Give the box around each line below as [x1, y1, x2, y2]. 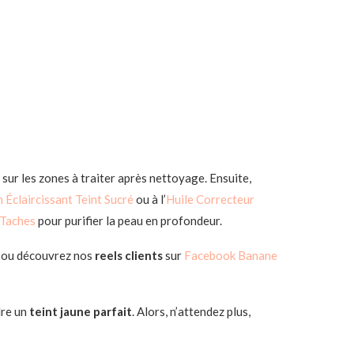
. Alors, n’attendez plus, [132, 304, 250, 318]
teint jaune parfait [29, 304, 132, 318]
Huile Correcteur [166, 192, 254, 206]
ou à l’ [136, 192, 166, 206]
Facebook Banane [184, 248, 277, 262]
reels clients [95, 248, 163, 262]
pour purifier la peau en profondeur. [38, 213, 222, 228]
